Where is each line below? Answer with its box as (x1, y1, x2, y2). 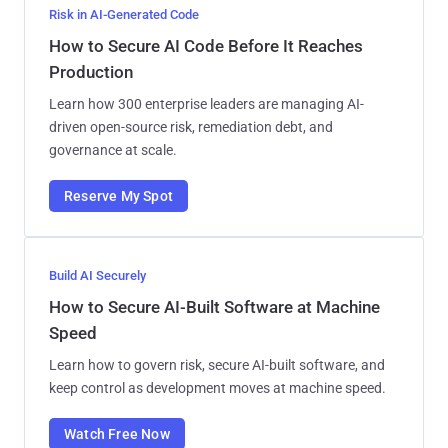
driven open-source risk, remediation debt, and (49, 118, 333, 135)
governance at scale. (49, 141, 177, 158)
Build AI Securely (49, 267, 146, 283)
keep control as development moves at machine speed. (49, 379, 386, 396)
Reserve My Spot (64, 187, 173, 204)
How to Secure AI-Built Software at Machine (49, 296, 380, 317)
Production (49, 61, 133, 82)
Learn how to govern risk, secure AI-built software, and (49, 356, 385, 373)
